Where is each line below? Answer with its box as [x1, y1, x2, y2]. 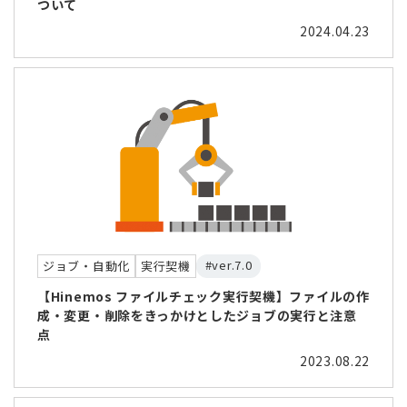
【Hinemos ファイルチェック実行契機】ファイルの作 [37, 286, 370, 305]
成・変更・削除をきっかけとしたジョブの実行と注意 [37, 305, 357, 324]
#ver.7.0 [204, 255, 253, 273]
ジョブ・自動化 [43, 256, 130, 274]
